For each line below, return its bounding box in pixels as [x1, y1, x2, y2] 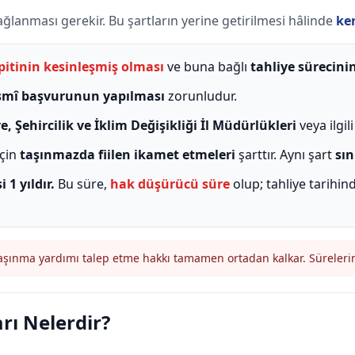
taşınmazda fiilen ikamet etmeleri [20, 145, 235, 163]
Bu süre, [55, 174, 110, 193]
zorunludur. [165, 86, 237, 105]
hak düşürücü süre [110, 174, 230, 193]
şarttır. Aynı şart [235, 145, 335, 163]
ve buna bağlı [164, 57, 250, 75]
